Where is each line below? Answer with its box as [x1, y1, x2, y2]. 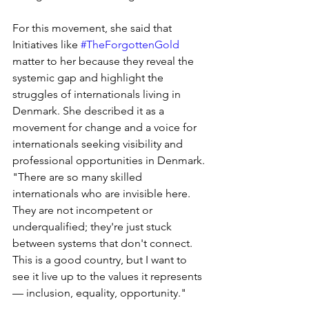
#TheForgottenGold [81, 37, 179, 51]
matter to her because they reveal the [12, 54, 197, 68]
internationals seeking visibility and [12, 137, 186, 150]
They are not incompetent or [12, 203, 155, 217]
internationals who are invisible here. [12, 186, 193, 200]
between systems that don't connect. [12, 236, 195, 250]
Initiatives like [12, 37, 81, 51]
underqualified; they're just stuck [12, 219, 175, 233]
